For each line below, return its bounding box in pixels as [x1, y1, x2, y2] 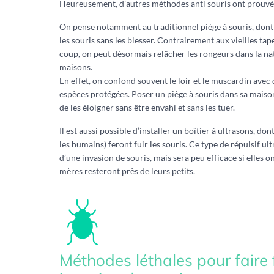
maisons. [59, 62, 92, 72]
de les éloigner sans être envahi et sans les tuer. [59, 102, 235, 113]
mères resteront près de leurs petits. [59, 166, 195, 176]
